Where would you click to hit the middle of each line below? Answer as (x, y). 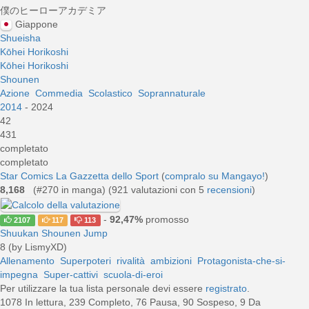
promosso (166, 219)
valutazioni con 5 (168, 190)
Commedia (59, 93)
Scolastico (110, 93)
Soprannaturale (172, 93)
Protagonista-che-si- (241, 260)
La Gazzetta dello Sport (107, 176)
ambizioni (171, 260)
